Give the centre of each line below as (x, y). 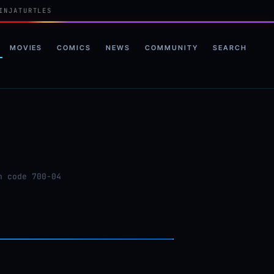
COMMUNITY (172, 47)
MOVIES (26, 47)
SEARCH (230, 47)
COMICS (74, 47)
